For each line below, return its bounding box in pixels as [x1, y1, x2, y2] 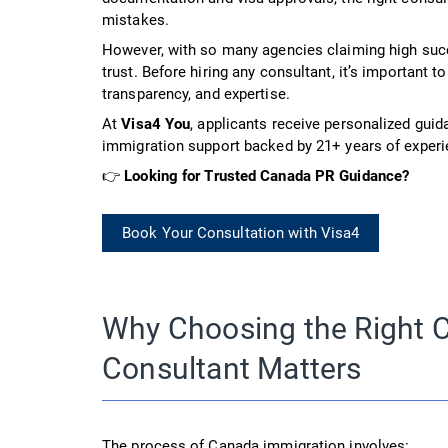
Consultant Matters [102, 350, 362, 386]
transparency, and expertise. [102, 84, 290, 103]
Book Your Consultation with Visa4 [122, 223, 360, 242]
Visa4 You [121, 114, 191, 133]
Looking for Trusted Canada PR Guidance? [124, 166, 410, 185]
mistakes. [102, 10, 169, 29]
